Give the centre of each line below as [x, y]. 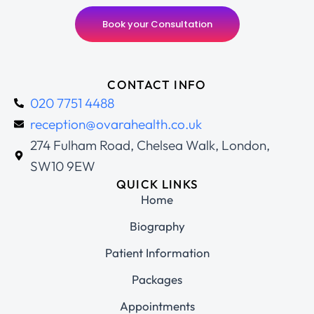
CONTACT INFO [157, 85]
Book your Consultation [157, 25]
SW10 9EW [62, 166]
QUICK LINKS [157, 184]
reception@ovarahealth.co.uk [116, 124]
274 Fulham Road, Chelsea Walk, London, [150, 145]
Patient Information [157, 253]
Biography [157, 226]
